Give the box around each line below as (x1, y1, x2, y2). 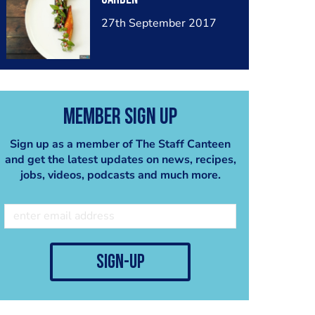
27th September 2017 (101, 15, 217, 31)
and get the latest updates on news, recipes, (4, 151, 236, 167)
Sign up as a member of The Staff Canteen (10, 136, 231, 152)
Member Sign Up (63, 106, 177, 129)
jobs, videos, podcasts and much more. (20, 167, 221, 183)
